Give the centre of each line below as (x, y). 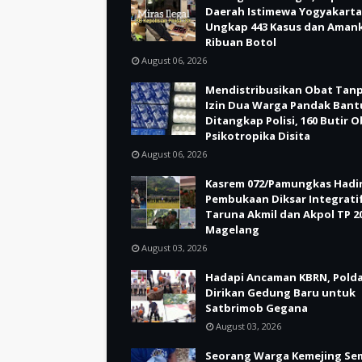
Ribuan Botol (241, 42)
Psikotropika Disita (258, 136)
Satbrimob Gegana (257, 308)
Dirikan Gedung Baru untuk (280, 293)
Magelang (232, 229)
